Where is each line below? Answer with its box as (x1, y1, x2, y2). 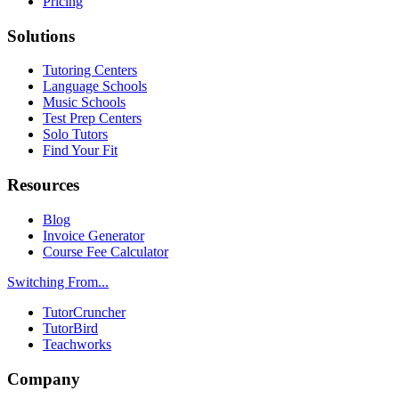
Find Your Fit (43, 142, 118, 159)
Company (7, 369, 80, 388)
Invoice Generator (43, 227, 144, 243)
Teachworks (43, 336, 111, 352)
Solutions (7, 26, 75, 45)
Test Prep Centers (43, 110, 142, 126)
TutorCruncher (43, 304, 126, 320)
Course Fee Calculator (43, 243, 168, 259)
